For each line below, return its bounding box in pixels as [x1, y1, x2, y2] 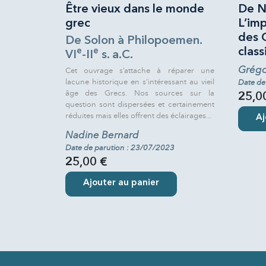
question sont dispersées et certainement [65, 99, 214, 109]
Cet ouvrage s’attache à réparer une [65, 65, 214, 75]
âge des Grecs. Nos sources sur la [65, 88, 214, 98]
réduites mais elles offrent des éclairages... [65, 110, 211, 121]
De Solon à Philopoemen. [65, 34, 202, 47]
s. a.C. [98, 49, 133, 61]
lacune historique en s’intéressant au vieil [65, 77, 214, 87]
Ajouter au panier [83, 178, 159, 188]
